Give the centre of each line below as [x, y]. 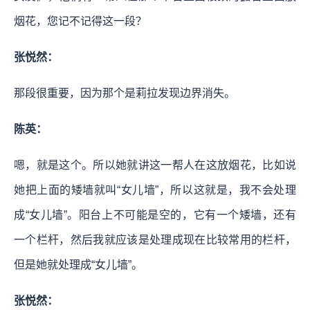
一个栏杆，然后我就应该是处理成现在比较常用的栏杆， [155, 240]
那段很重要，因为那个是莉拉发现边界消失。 [125, 93]
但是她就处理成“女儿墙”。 [78, 265]
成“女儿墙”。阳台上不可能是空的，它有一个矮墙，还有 [155, 215]
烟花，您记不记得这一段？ [80, 21]
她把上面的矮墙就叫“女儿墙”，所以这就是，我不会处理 [155, 190]
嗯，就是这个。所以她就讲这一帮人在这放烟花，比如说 [155, 165]
